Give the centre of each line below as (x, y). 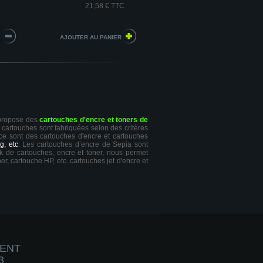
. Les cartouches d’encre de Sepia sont (83, 144)
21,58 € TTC (105, 6)
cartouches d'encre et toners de (94, 120)
